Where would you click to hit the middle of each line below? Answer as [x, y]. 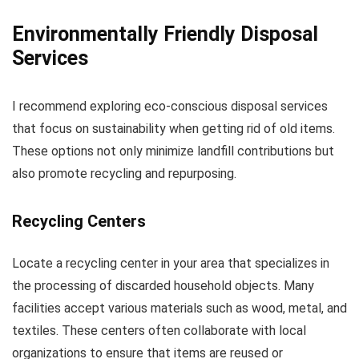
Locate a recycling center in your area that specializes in [171, 263]
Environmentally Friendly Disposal [165, 34]
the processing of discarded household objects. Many [163, 286]
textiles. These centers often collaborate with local [159, 331]
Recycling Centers [79, 221]
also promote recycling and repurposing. [124, 173]
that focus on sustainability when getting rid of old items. [173, 129]
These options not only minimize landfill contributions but [173, 151]
